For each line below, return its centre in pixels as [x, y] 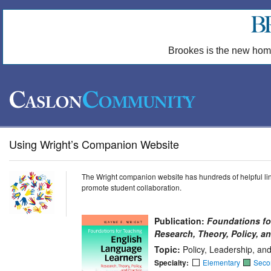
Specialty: [173, 262]
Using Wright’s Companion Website [94, 144]
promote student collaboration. [132, 187]
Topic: [168, 249]
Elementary [221, 262]
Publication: [181, 220]
